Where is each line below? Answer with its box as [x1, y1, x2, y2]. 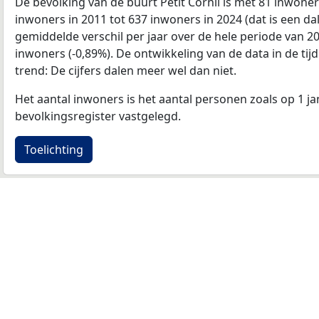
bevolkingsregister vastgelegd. [15, 108, 181, 124]
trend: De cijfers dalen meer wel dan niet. [15, 62, 236, 78]
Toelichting [24, 141, 83, 157]
